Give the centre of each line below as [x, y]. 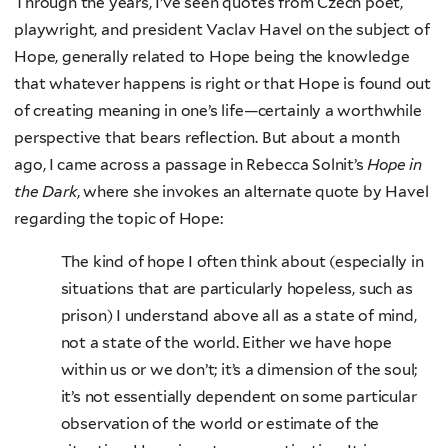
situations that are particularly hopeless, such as [236, 288]
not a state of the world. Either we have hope [226, 342]
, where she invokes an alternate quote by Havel [252, 192]
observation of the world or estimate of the [220, 423]
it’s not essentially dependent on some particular [238, 396]
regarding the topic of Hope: [118, 219]
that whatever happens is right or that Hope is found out [223, 84]
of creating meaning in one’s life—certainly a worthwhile [218, 111]
